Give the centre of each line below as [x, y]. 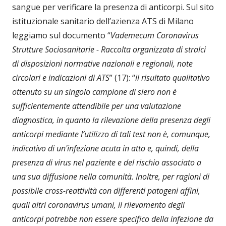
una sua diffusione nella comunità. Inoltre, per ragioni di [111, 177]
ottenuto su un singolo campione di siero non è [94, 92]
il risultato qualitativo [173, 78]
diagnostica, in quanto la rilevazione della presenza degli [111, 120]
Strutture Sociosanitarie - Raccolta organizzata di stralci [109, 50]
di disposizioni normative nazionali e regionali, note [102, 64]
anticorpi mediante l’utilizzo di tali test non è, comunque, [111, 134]
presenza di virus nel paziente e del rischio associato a [107, 163]
